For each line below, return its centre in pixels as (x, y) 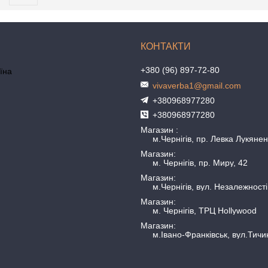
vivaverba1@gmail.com (197, 86)
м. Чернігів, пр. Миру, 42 (200, 163)
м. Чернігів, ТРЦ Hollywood (205, 211)
